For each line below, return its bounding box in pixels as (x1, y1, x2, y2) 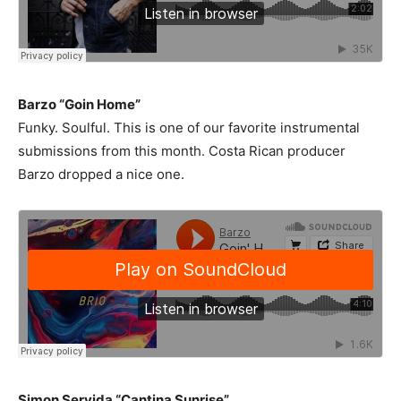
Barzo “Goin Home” (18, 96, 141, 113)
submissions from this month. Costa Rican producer (18, 142, 346, 159)
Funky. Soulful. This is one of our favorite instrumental (18, 119, 360, 136)
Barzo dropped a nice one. (18, 166, 184, 183)
